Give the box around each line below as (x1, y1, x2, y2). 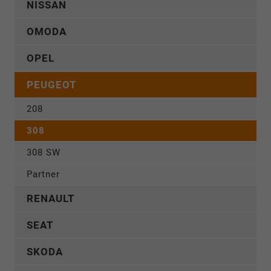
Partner (27, 169, 60, 180)
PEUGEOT (27, 79, 77, 91)
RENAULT (27, 192, 75, 205)
